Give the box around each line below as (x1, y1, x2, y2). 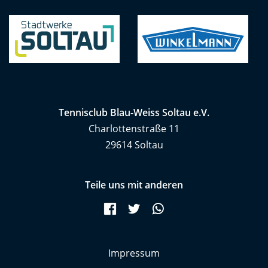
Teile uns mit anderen (85, 178, 183, 191)
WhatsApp (167, 200, 215, 214)
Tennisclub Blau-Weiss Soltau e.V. (59, 105, 209, 119)
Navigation (133, 242, 182, 256)
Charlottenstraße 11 (89, 121, 179, 135)
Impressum (108, 246, 160, 260)
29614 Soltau (105, 138, 163, 151)
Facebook (120, 200, 163, 214)
